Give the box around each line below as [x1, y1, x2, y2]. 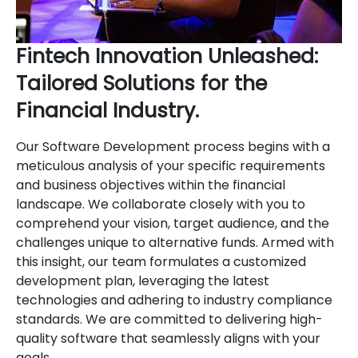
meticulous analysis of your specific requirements [16, 156, 325, 175]
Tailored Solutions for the [16, 69, 267, 97]
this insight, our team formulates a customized [16, 252, 306, 271]
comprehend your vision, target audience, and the [16, 213, 329, 233]
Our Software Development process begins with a [16, 137, 330, 156]
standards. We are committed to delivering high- [16, 309, 323, 328]
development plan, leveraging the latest [16, 271, 269, 290]
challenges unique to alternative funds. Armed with [16, 233, 334, 252]
